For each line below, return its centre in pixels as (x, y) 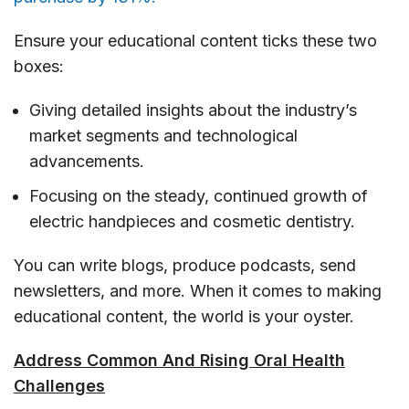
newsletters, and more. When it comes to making (198, 290)
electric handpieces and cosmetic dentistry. (192, 221)
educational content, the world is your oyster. (184, 316)
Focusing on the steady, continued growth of (199, 195)
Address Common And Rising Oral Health (179, 360)
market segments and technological (163, 135)
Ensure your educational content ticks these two (195, 40)
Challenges (59, 385)
